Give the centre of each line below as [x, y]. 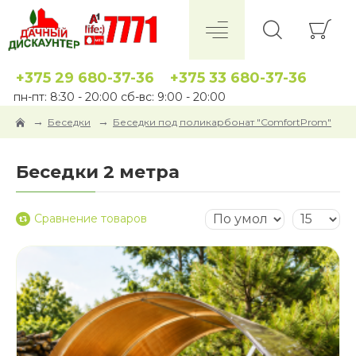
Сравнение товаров [91, 219]
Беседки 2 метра [98, 172]
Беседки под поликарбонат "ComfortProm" [222, 122]
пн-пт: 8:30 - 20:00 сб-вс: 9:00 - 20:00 [120, 97]
